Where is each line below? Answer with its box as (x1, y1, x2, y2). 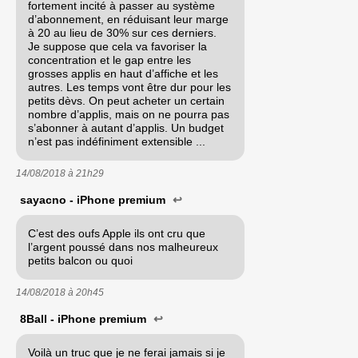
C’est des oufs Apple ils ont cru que (28, 226, 205, 240)
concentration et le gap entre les (28, 53, 191, 66)
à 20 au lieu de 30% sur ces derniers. (28, 26, 217, 39)
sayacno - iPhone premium (20, 193, 169, 206)
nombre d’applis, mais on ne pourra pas (28, 107, 229, 121)
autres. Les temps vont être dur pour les (28, 80, 231, 93)
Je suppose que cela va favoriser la (28, 39, 207, 53)
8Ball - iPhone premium (20, 312, 149, 325)
